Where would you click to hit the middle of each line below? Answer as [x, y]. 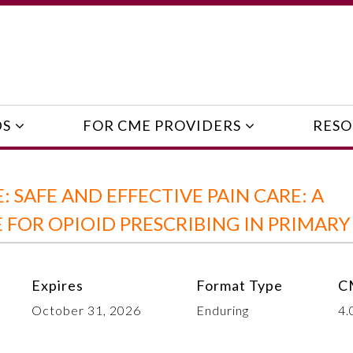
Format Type [240, 285]
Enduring [223, 310]
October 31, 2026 [86, 310]
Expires [58, 285]
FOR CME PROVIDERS [162, 126]
